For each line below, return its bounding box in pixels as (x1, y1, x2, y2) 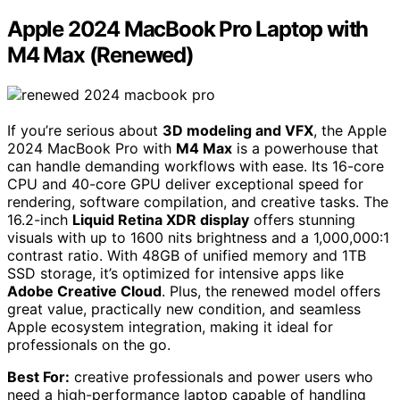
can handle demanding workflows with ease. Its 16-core (7, 157, 384, 176)
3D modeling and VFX (162, 121, 313, 140)
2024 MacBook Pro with (7, 139, 176, 158)
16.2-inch (7, 211, 72, 229)
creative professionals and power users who (70, 368, 373, 387)
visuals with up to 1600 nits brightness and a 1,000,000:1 (7, 229, 389, 247)
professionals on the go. (7, 336, 171, 354)
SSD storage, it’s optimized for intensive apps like (7, 264, 344, 283)
